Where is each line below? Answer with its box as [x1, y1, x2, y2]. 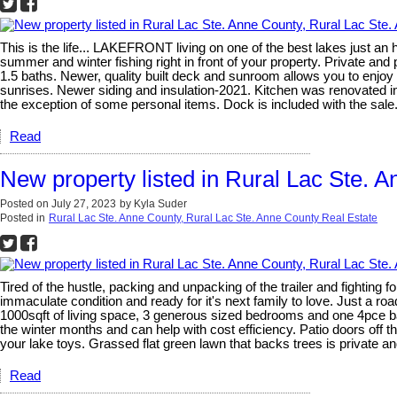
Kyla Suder [134, 198, 187, 211]
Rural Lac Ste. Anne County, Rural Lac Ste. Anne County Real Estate [49, 212, 378, 225]
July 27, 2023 [51, 198, 116, 211]
